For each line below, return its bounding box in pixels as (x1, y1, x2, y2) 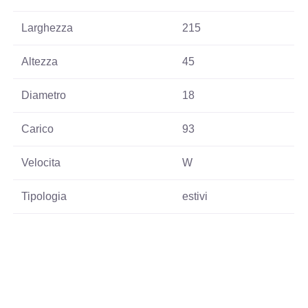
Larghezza (21, 22, 74, 34)
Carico (21, 123, 54, 135)
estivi (182, 190, 208, 203)
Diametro (21, 89, 67, 102)
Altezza (21, 56, 58, 68)
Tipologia (21, 190, 67, 203)
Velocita (21, 157, 61, 169)
